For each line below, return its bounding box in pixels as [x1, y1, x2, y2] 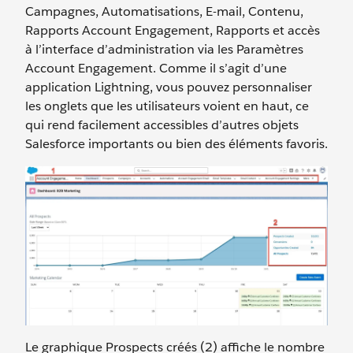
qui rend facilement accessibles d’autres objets [25, 117, 299, 133]
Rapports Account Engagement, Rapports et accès [25, 22, 320, 39]
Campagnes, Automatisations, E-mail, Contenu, [25, 3, 303, 20]
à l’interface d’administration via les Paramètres [25, 41, 303, 58]
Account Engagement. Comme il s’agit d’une [25, 60, 287, 76]
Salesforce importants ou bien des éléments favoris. [25, 136, 328, 152]
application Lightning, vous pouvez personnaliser [25, 79, 312, 95]
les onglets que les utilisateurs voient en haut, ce [25, 98, 309, 114]
